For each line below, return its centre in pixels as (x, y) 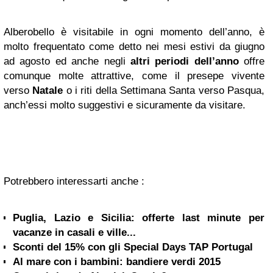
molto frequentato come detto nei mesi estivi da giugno (134, 47)
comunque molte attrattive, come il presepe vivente (134, 76)
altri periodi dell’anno (184, 61)
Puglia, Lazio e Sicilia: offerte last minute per (139, 218)
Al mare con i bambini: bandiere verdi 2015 (117, 262)
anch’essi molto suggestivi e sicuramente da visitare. (125, 105)
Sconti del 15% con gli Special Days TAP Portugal (133, 247)
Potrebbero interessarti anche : (74, 181)
